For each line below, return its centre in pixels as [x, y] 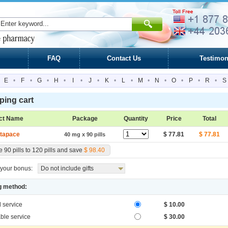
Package [85, 119]
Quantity [136, 119]
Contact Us [124, 58]
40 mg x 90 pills [85, 134]
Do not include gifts [67, 168]
